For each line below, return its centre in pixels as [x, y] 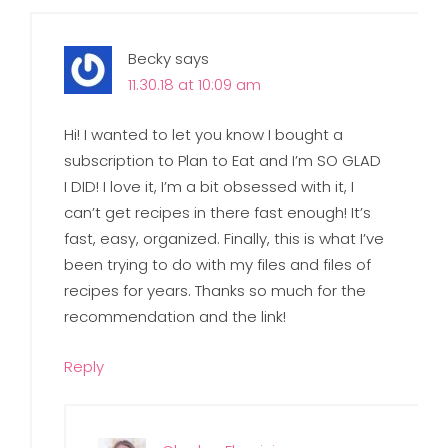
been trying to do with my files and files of [218, 264]
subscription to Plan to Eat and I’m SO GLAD [223, 160]
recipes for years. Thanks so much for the [215, 290]
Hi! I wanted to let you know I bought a [204, 134]
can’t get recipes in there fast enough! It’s [218, 212]
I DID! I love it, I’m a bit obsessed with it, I [209, 186]
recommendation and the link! [175, 316]
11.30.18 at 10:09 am [195, 84]
